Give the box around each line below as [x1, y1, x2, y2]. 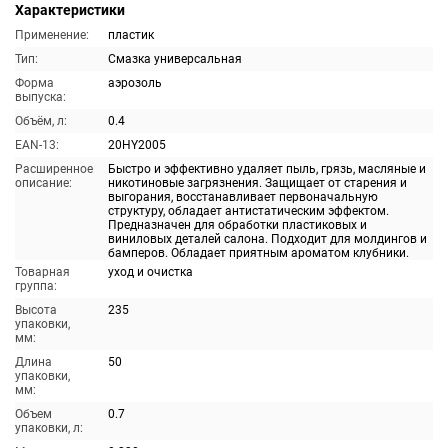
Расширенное [15, 162, 93, 176]
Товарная [15, 265, 70, 279]
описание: [15, 176, 72, 190]
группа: [15, 279, 57, 293]
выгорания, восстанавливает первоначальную [108, 190, 378, 204]
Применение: [15, 28, 89, 42]
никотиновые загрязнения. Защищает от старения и [108, 176, 407, 190]
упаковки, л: [15, 421, 83, 435]
